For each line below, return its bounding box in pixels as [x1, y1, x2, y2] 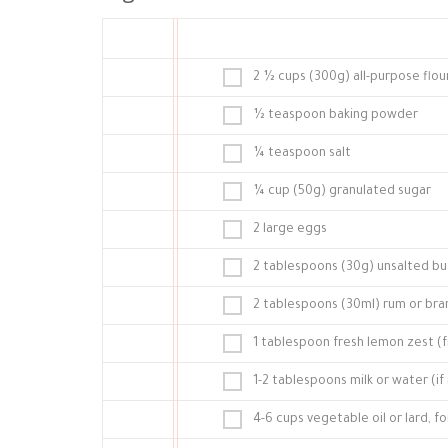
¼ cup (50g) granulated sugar [253, 185, 431, 199]
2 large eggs [253, 223, 327, 237]
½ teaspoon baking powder [253, 109, 418, 123]
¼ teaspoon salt [253, 147, 351, 161]
